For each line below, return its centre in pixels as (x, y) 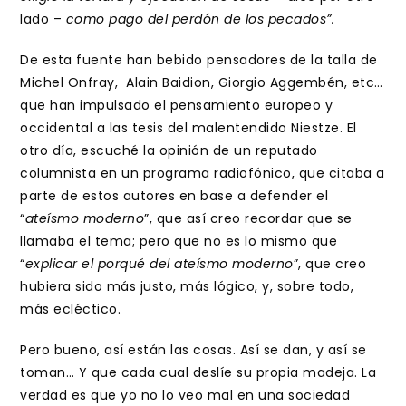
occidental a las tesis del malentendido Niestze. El (188, 128)
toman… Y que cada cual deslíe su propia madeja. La (198, 372)
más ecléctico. (71, 309)
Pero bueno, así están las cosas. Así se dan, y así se (193, 350)
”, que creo (330, 264)
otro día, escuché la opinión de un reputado (169, 150)
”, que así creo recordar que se (248, 218)
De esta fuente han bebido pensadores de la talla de (199, 60)
